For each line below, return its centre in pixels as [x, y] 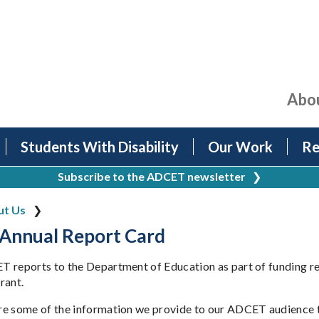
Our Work [240, 147]
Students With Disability [100, 147]
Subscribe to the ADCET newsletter [152, 177]
